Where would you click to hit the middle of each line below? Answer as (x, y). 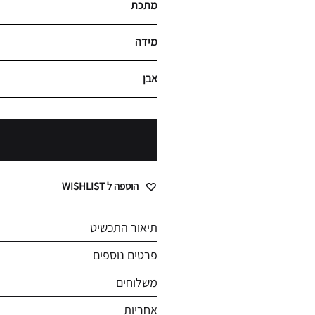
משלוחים (137, 282)
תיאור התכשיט (124, 227)
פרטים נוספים (125, 255)
